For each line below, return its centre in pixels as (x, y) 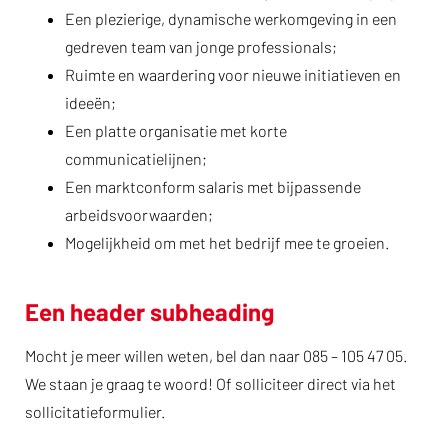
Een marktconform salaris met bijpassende (213, 186)
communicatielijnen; (136, 158)
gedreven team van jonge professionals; (201, 46)
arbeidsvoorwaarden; (139, 214)
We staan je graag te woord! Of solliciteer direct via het (210, 383)
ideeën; (90, 102)
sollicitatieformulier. (95, 411)
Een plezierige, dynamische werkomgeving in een (231, 18)
